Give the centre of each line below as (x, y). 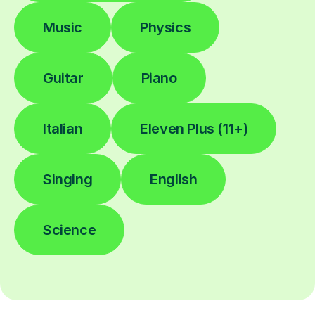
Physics (166, 27)
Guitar (63, 78)
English (174, 179)
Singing (68, 179)
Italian (63, 128)
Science (70, 230)
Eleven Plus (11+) (194, 128)
